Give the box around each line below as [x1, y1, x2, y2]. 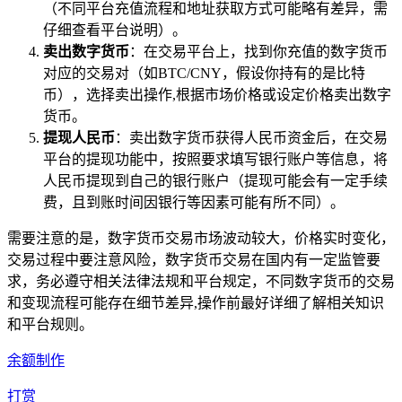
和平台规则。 [7, 316, 93, 332]
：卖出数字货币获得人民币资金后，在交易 [115, 129, 388, 145]
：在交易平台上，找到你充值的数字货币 [129, 43, 388, 59]
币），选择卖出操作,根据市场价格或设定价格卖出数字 [43, 86, 391, 102]
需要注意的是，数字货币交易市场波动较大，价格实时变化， [7, 230, 395, 246]
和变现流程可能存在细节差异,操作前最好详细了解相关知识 [7, 294, 384, 310]
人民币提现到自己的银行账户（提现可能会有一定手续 [43, 172, 388, 188]
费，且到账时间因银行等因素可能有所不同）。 [43, 194, 345, 210]
